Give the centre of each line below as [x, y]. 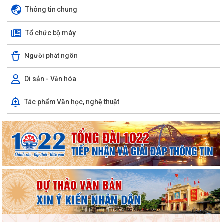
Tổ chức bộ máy [51, 32]
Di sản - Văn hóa [50, 79]
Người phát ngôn [51, 55]
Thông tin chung [51, 9]
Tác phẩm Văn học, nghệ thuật [72, 102]
